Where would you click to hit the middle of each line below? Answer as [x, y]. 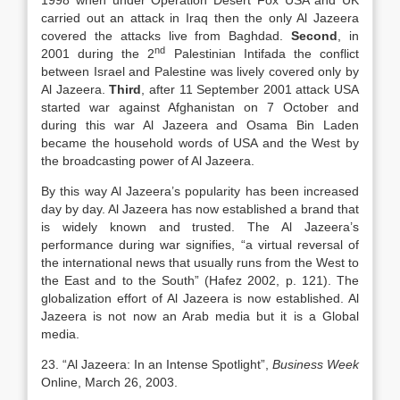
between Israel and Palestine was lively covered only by [200, 71]
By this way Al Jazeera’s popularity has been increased [200, 191]
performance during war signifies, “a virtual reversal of [200, 245]
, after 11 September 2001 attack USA [250, 89]
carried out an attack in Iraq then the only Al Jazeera [200, 18]
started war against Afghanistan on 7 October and [200, 107]
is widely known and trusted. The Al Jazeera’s [200, 227]
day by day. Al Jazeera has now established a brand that [200, 209]
